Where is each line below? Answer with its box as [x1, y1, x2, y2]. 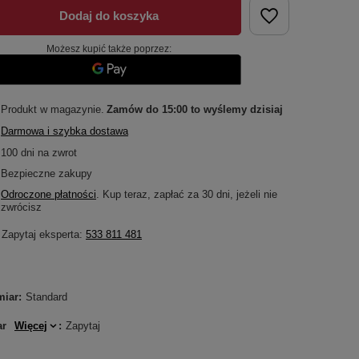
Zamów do [107, 103, 163, 115]
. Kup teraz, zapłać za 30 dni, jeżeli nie [96, 188, 278, 200]
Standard [26, 291, 68, 303]
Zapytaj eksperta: [2, 228, 87, 240]
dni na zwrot [18, 147, 78, 159]
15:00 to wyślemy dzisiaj [162, 103, 284, 115]
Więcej [14, 320, 48, 332]
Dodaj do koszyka [59, 8, 159, 22]
